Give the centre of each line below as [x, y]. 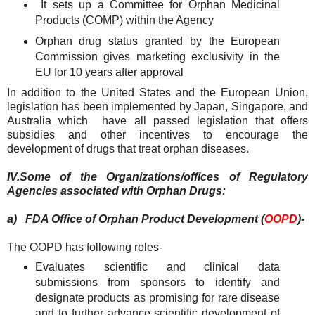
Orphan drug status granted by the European [157, 41]
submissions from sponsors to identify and [157, 283]
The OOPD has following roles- [85, 247]
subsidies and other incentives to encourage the [157, 134]
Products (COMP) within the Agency [124, 20]
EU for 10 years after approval [109, 72]
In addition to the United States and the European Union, [157, 92]
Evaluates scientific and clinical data [157, 267]
